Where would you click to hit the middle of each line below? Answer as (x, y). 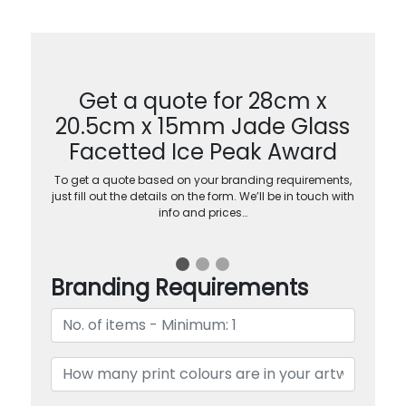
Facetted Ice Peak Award (203, 151)
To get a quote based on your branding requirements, (203, 179)
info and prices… (203, 212)
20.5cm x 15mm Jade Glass (203, 126)
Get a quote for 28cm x (203, 101)
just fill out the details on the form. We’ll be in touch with (203, 196)
